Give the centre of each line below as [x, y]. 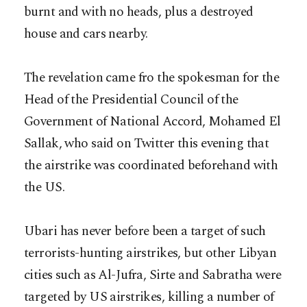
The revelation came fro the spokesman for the [152, 78]
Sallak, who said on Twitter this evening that [147, 144]
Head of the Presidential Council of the [131, 100]
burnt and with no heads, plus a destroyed [139, 12]
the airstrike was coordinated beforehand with [151, 166]
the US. [45, 188]
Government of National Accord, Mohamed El [152, 122]
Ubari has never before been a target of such [145, 232]
